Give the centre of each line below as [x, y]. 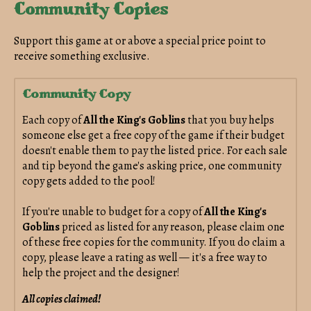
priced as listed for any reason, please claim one [173, 227]
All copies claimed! [61, 299]
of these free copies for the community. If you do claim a [154, 242]
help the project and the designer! [101, 272]
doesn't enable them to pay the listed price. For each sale [155, 150]
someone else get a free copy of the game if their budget [153, 135]
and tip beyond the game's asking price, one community [152, 166]
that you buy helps [231, 120]
